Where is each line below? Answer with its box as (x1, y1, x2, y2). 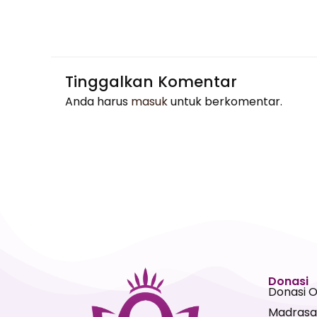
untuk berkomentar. (168, 93, 282, 110)
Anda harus (65, 93, 131, 110)
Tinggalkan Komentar (65, 71, 237, 93)
